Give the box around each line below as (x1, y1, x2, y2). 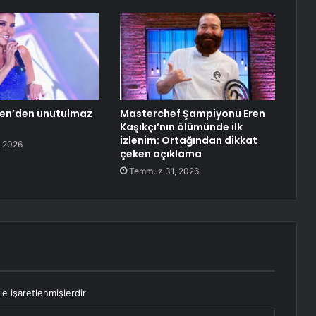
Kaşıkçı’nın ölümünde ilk (119, 120, 243, 135)
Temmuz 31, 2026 (128, 166, 199, 177)
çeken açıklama (119, 147, 202, 162)
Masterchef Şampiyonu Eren (119, 107, 265, 121)
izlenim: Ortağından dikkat (119, 133, 257, 148)
